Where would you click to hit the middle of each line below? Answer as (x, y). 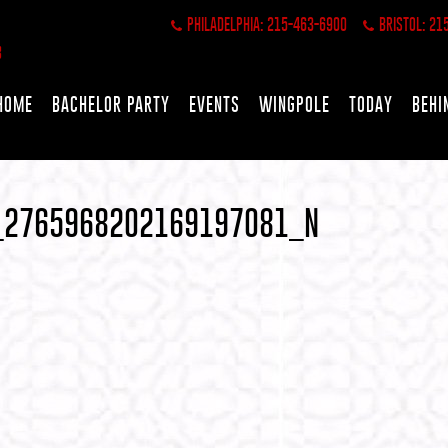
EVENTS (214, 104)
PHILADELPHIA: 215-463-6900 (267, 24)
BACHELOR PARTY (111, 104)
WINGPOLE (294, 104)
